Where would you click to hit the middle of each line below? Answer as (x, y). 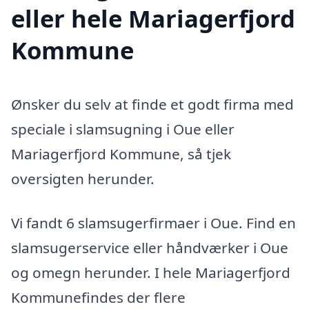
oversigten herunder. (83, 179)
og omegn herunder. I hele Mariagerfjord (151, 272)
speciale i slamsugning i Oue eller (123, 129)
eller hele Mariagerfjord (153, 19)
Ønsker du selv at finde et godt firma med (152, 104)
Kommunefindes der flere (98, 297)
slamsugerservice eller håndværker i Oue (150, 247)
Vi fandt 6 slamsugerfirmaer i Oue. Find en (153, 222)
